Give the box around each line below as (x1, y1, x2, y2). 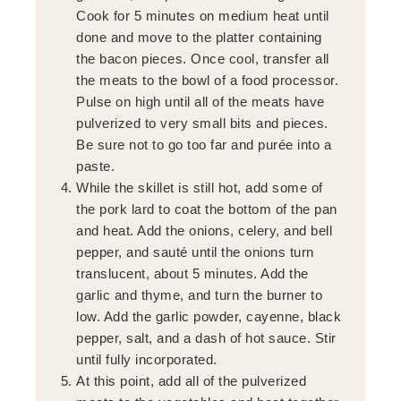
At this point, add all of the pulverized (76, 372, 307, 388)
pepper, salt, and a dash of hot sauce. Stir (76, 329, 337, 346)
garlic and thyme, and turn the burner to (76, 286, 323, 303)
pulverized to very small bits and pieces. (76, 115, 328, 131)
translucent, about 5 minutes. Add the (76, 265, 309, 281)
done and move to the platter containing (76, 29, 322, 45)
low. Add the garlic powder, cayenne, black (76, 308, 342, 324)
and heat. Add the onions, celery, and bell (76, 222, 333, 238)
